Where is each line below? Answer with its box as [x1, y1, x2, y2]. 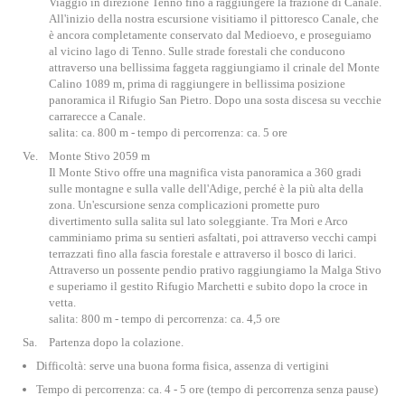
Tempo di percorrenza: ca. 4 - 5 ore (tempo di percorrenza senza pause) [36, 382, 378, 396]
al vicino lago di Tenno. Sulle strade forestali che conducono [49, 44, 345, 58]
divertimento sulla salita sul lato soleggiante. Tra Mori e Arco [49, 214, 348, 228]
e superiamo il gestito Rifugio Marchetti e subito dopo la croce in [49, 279, 368, 293]
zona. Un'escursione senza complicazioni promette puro [49, 198, 320, 212]
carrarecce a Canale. [49, 109, 146, 123]
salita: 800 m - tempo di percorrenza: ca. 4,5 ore [49, 312, 280, 325]
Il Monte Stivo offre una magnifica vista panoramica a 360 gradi [49, 165, 362, 179]
